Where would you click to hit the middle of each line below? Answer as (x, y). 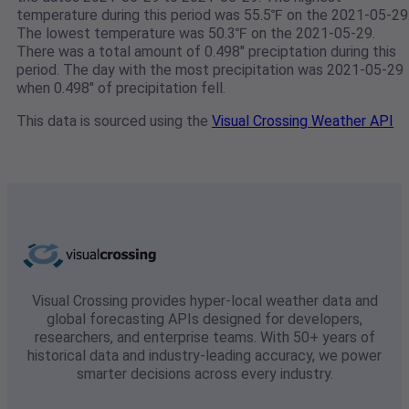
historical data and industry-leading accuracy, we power (204, 356)
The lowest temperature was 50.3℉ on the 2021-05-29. (196, 34)
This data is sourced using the (114, 121)
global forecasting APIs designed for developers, (204, 320)
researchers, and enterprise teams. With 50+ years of (204, 338)
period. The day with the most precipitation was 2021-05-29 (210, 70)
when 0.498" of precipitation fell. (121, 89)
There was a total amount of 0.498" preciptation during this (206, 52)
